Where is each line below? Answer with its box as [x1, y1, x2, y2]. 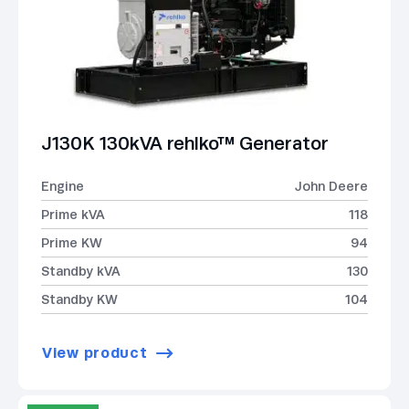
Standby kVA [41, 263, 121, 278]
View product [42, 344, 148, 362]
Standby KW [41, 291, 118, 307]
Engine [41, 178, 84, 194]
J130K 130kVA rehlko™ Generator [41, 132, 329, 153]
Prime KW [41, 235, 102, 250]
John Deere [295, 178, 368, 194]
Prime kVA [41, 206, 105, 222]
